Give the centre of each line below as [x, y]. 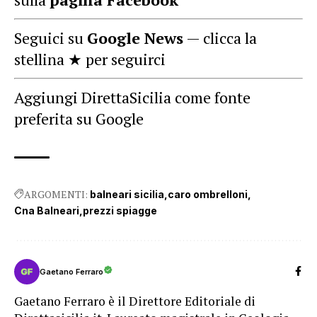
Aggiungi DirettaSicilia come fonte [132, 97]
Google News [135, 38]
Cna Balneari [47, 211]
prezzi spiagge [120, 211]
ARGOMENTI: [56, 194]
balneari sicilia [127, 194]
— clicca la [220, 38]
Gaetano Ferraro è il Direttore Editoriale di [135, 301]
